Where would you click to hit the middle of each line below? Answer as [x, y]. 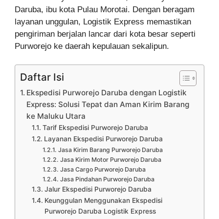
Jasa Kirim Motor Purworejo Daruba [110, 160]
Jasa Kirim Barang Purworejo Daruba [110, 150]
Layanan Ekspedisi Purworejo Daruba [103, 139]
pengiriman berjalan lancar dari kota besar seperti [105, 34]
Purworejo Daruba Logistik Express [100, 211]
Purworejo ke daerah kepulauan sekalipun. [92, 46]
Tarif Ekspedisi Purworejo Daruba [95, 128]
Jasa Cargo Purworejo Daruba [103, 169]
